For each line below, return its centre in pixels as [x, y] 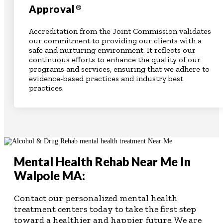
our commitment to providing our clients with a [115, 40]
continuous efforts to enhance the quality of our [115, 59]
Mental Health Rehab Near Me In [102, 162]
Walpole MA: [50, 176]
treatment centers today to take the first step [105, 209]
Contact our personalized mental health [96, 198]
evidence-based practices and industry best [106, 78]
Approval [52, 9]
